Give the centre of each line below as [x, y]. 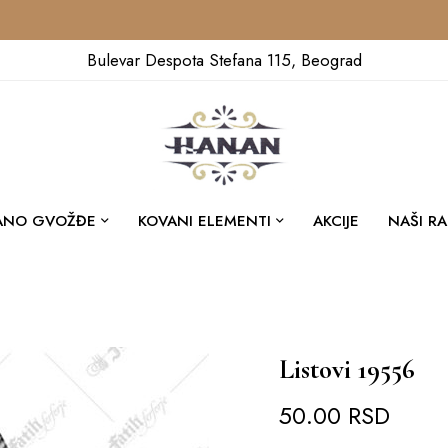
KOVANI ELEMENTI [204, 221]
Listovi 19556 [347, 370]
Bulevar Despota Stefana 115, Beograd [224, 60]
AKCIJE [335, 221]
